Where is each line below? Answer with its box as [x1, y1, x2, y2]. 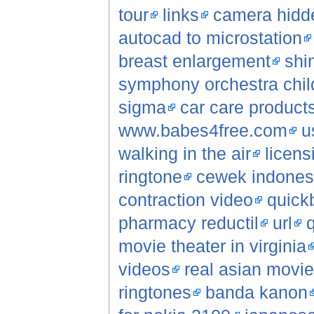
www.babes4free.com [118, 121, 287, 141]
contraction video [118, 190, 253, 210]
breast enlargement [118, 51, 271, 71]
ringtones [118, 282, 191, 303]
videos [118, 259, 170, 280]
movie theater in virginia [118, 236, 306, 257]
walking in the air [118, 144, 251, 164]
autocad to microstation [118, 28, 302, 48]
